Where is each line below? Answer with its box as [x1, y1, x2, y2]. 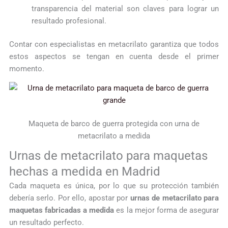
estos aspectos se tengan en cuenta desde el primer [9, 51, 219, 61]
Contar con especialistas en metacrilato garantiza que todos [9, 39, 219, 49]
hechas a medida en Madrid [9, 164, 160, 179]
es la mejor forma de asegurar [114, 206, 219, 215]
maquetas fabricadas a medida [9, 206, 115, 215]
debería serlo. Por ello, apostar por [9, 193, 130, 203]
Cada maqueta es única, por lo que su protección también [9, 181, 219, 191]
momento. [9, 64, 44, 73]
